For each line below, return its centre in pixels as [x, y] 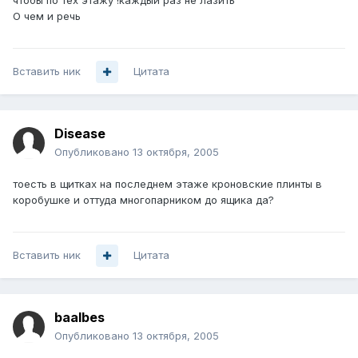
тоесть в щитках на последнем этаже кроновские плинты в [167, 184]
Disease [80, 134]
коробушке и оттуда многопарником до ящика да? [143, 200]
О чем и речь [47, 16]
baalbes [80, 318]
